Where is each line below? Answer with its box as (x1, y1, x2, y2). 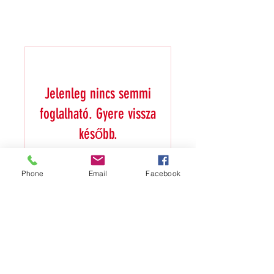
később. (78, 125, 117, 143)
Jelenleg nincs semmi (45, 85, 151, 102)
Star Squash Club (63, 253, 133, 267)
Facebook (146, 168, 180, 178)
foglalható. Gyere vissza (40, 105, 156, 122)
